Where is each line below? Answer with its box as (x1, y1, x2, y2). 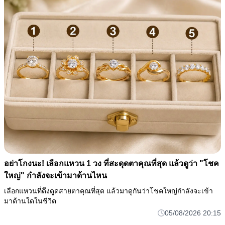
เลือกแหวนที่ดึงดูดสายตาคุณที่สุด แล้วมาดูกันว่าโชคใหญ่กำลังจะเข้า (4, 187, 213, 195)
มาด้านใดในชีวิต (4, 197, 56, 205)
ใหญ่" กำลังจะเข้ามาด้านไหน (4, 171, 107, 180)
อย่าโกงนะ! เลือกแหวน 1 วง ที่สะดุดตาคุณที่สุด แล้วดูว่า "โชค (4, 159, 219, 168)
